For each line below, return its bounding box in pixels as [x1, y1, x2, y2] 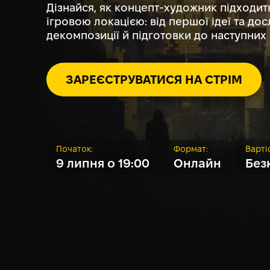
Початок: [56, 145, 93, 154]
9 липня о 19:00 [56, 159, 149, 170]
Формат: [174, 145, 208, 154]
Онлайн [174, 159, 221, 170]
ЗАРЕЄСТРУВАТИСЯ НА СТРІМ [66, 75, 242, 86]
